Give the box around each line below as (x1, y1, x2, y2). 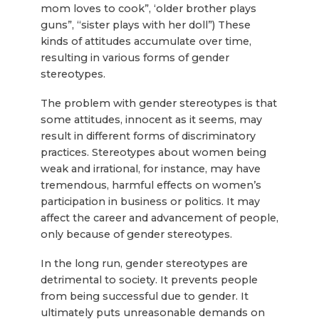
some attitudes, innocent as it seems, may (40, 113, 262, 127)
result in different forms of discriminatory (40, 130, 256, 143)
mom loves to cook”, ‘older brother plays (40, 2, 256, 16)
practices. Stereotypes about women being (40, 146, 266, 159)
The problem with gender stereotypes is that (40, 97, 277, 110)
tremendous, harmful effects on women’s (40, 179, 261, 192)
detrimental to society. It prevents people (40, 273, 258, 287)
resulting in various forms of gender (40, 51, 229, 65)
